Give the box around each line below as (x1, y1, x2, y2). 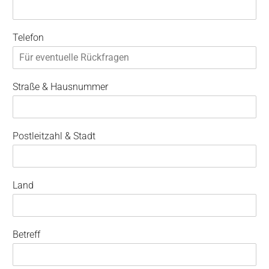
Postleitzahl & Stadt (13, 130, 95, 142)
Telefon (13, 31, 44, 43)
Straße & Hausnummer (13, 80, 108, 92)
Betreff (13, 228, 40, 240)
